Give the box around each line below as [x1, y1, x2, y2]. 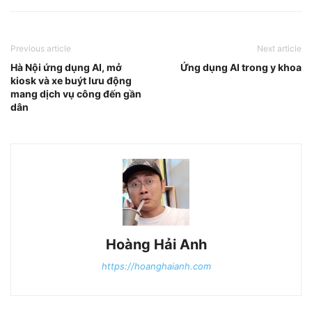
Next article [257, 43, 302, 54]
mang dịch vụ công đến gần [10, 88, 141, 100]
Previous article [10, 43, 71, 54]
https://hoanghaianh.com [101, 260, 211, 272]
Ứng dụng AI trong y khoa [180, 61, 302, 74]
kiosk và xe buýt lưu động [10, 75, 132, 87]
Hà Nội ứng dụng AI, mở [10, 61, 122, 74]
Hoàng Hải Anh [105, 236, 207, 253]
